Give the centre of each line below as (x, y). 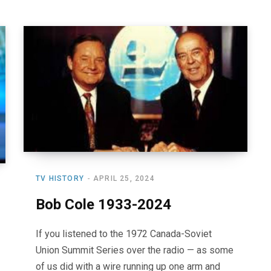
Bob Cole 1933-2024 (103, 205)
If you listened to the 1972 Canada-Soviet (124, 234)
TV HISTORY (60, 179)
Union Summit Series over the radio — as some (135, 250)
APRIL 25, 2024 (124, 179)
